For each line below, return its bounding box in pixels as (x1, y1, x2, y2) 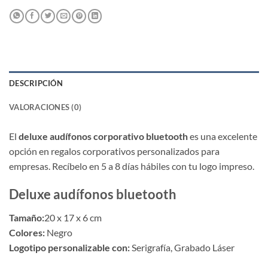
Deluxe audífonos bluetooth (9, 186, 176, 203)
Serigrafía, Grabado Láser (132, 241, 234, 253)
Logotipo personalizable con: (9, 241, 132, 253)
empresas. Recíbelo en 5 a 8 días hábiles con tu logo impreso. (9, 160, 254, 172)
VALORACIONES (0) (9, 102, 82, 112)
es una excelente (188, 130, 257, 142)
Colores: (9, 226, 47, 238)
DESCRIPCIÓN (9, 78, 63, 88)
